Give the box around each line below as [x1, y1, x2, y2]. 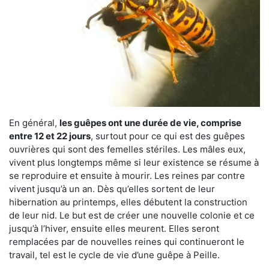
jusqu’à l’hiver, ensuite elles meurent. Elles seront [9, 222, 219, 234]
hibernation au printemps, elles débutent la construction [9, 196, 247, 208]
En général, [9, 116, 59, 128]
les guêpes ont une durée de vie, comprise [59, 116, 241, 128]
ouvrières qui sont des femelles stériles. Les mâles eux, [9, 143, 246, 155]
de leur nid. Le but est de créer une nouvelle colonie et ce [9, 209, 255, 221]
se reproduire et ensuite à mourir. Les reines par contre [9, 169, 245, 181]
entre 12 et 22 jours [9, 130, 91, 142]
